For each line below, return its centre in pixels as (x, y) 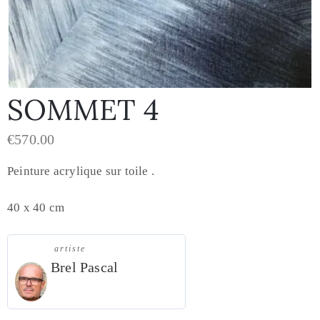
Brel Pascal (85, 267)
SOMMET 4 (83, 109)
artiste (70, 248)
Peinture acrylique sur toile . (81, 171)
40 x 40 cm (36, 207)
